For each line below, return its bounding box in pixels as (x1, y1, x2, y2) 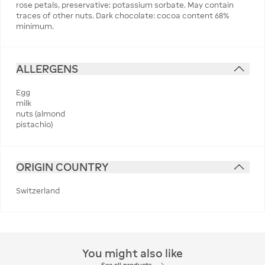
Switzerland (15, 186, 60, 196)
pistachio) (15, 120, 53, 129)
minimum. (15, 21, 54, 31)
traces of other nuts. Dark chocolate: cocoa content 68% (15, 11, 230, 20)
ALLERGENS (15, 62, 78, 75)
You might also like (82, 247, 183, 260)
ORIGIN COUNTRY (15, 161, 109, 173)
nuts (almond (15, 109, 65, 118)
